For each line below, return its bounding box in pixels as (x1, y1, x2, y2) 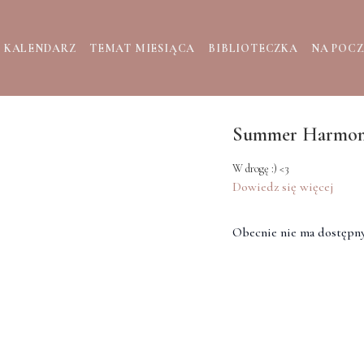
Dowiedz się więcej (232, 179, 333, 195)
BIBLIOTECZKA (208, 41, 298, 55)
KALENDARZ (3, 41, 76, 55)
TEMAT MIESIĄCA (89, 41, 196, 55)
